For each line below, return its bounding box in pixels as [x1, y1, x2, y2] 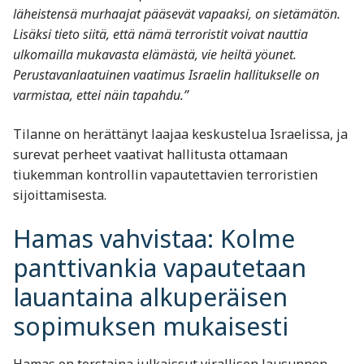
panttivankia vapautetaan [13, 250, 306, 284]
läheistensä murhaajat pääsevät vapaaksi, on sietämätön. [13, 5, 340, 24]
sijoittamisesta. [13, 186, 106, 205]
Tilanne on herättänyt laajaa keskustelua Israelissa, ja [13, 125, 348, 144]
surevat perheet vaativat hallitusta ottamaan [13, 145, 288, 164]
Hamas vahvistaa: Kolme [13, 221, 295, 255]
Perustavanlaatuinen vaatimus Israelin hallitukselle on [13, 66, 319, 84]
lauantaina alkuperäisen [13, 279, 288, 314]
